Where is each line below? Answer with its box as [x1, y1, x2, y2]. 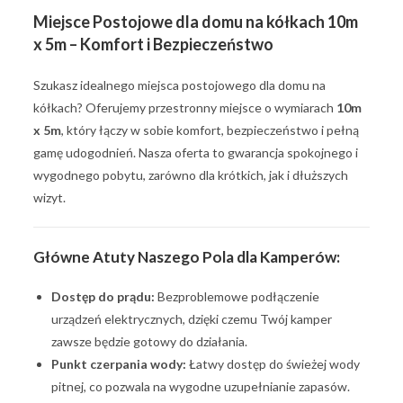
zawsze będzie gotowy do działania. [51, 333, 248, 349]
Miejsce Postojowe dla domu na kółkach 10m [33, 11, 359, 31]
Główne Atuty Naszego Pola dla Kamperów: [33, 246, 341, 266]
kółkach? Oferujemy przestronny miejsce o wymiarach [33, 99, 337, 115]
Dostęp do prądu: [51, 288, 156, 304]
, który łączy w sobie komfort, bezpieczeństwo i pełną [61, 121, 360, 138]
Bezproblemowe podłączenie [155, 288, 320, 304]
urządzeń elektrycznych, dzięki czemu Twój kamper [51, 310, 333, 327]
